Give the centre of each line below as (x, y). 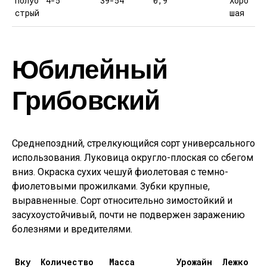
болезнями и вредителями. (72, 229)
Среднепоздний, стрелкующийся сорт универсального (133, 143)
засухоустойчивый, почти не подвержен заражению (128, 215)
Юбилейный (90, 68)
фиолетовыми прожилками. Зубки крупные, (111, 186)
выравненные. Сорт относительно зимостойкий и (122, 201)
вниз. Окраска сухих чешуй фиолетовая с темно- (120, 172)
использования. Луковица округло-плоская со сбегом (133, 158)
